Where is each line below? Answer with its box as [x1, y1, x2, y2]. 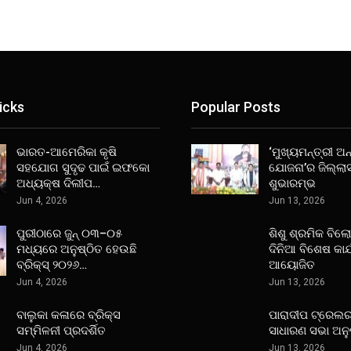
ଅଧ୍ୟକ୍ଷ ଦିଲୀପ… [16, 176, 100, 191]
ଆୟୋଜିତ [269, 258, 315, 273]
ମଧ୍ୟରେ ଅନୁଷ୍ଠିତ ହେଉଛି [16, 242, 137, 257]
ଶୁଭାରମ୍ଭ [269, 176, 316, 191]
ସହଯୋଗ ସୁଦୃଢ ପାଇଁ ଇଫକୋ [16, 161, 150, 175]
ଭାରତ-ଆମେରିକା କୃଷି [16, 145, 117, 160]
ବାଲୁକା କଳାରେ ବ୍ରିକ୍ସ [16, 308, 121, 323]
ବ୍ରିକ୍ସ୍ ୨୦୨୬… [16, 258, 87, 273]
